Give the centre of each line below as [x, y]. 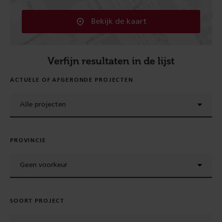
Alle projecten [43, 105]
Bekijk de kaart [119, 21]
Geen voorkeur [44, 165]
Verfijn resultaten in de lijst [111, 61]
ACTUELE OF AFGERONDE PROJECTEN [72, 80]
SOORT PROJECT [37, 201]
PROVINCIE [28, 140]
